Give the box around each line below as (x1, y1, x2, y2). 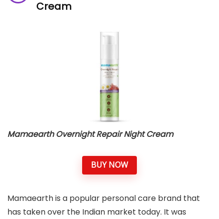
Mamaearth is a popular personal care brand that (7, 192, 200, 204)
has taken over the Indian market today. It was (7, 206, 186, 218)
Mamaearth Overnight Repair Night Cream (7, 128, 173, 140)
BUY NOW (91, 159, 128, 171)
